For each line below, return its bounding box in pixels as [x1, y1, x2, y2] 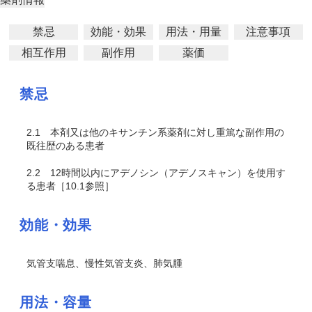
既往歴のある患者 [26, 140, 104, 151]
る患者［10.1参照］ [26, 180, 114, 192]
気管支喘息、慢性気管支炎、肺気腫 [26, 258, 182, 269]
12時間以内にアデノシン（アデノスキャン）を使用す [40, 167, 286, 178]
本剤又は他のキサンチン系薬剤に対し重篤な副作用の [40, 127, 284, 138]
